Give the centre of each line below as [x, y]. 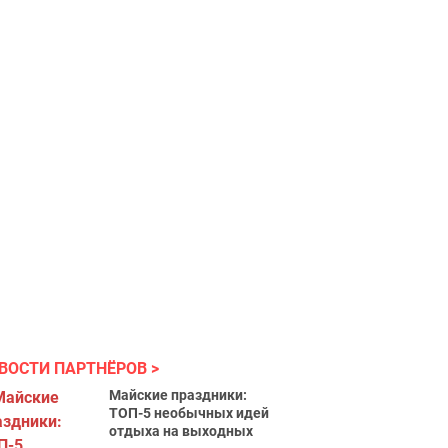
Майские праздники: [178, 395]
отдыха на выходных [181, 431]
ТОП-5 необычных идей [189, 413]
